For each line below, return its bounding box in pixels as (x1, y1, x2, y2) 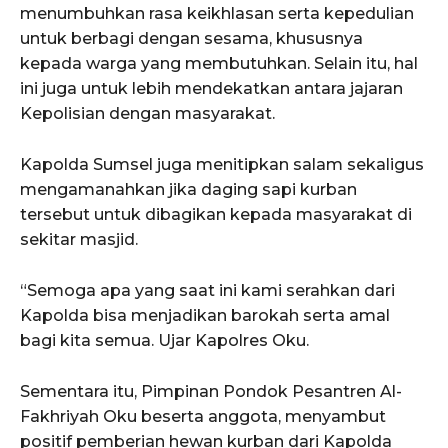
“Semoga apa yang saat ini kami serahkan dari (20, 280, 395, 300)
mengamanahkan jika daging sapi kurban (20, 179, 357, 199)
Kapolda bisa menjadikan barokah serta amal (20, 305, 390, 325)
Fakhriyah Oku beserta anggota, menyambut (20, 406, 386, 426)
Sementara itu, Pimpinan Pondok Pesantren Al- (20, 381, 402, 401)
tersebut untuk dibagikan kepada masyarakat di (20, 204, 412, 224)
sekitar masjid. (20, 229, 138, 249)
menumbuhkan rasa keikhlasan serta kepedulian (20, 3, 414, 23)
